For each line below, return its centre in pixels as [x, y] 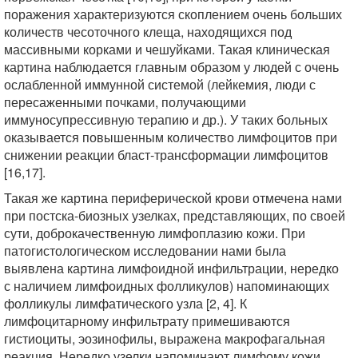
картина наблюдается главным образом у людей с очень [171, 67]
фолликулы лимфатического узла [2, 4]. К [125, 303]
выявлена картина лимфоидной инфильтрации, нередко [171, 268]
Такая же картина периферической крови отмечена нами [173, 198]
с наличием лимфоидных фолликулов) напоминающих [167, 286]
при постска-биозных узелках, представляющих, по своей [175, 215]
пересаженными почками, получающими [125, 102]
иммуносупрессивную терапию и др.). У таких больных [166, 119]
